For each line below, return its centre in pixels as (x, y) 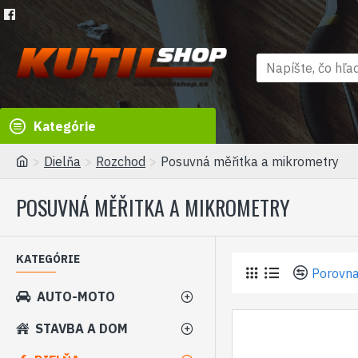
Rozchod (121, 161)
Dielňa (62, 161)
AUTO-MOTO (76, 296)
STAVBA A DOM (82, 328)
